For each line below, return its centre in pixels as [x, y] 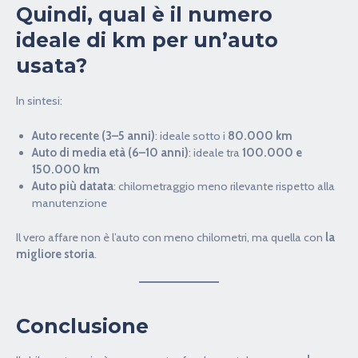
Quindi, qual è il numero [144, 15]
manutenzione [70, 203]
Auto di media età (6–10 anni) [110, 153]
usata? [52, 66]
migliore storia [55, 254]
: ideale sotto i [191, 136]
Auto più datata [73, 187]
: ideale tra [215, 153]
